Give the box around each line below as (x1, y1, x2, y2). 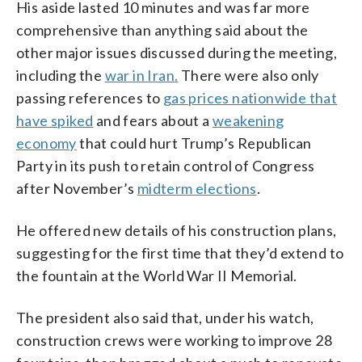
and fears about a (93, 111, 213, 129)
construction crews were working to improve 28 (16, 330, 332, 349)
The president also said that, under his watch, (16, 308, 314, 326)
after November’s (16, 179, 137, 197)
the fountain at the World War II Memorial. (16, 266, 297, 284)
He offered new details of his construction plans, (16, 221, 337, 239)
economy (16, 133, 77, 152)
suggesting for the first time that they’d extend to (16, 243, 344, 262)
